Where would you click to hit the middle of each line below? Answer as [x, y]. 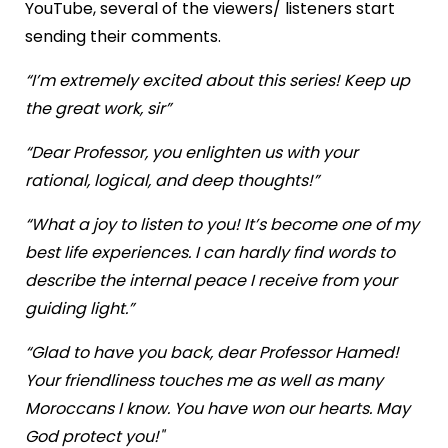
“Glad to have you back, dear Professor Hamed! [211, 352]
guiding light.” [79, 308]
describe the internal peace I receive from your [210, 280]
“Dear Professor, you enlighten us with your [191, 152]
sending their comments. [122, 36]
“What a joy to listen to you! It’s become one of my [221, 224]
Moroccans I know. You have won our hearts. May [217, 408]
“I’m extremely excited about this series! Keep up [217, 80]
